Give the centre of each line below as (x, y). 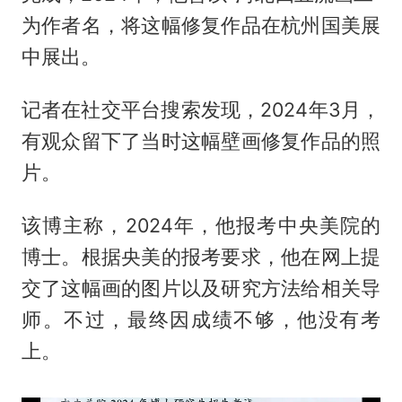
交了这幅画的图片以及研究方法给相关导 (201, 288)
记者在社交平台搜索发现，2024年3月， (201, 109)
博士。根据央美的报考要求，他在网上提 (201, 256)
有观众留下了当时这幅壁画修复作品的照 (201, 140)
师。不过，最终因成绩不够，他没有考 (201, 319)
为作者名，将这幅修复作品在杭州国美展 (201, 25)
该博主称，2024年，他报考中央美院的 (201, 225)
